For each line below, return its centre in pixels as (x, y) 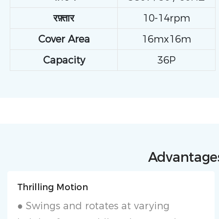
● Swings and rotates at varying (94, 206)
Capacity (64, 60)
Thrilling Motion (53, 187)
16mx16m (167, 39)
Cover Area (64, 39)
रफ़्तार (64, 18)
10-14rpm (167, 18)
